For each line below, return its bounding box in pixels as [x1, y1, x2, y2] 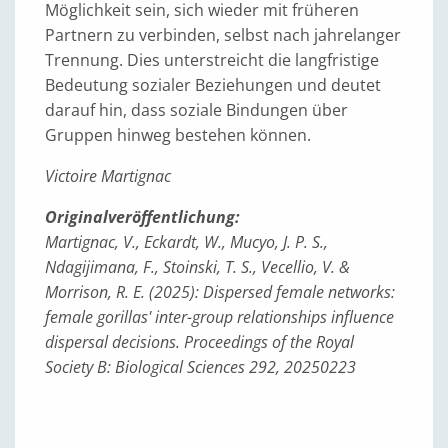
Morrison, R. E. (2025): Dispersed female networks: [45, 281, 395, 303]
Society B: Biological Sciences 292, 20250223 [45, 356, 356, 378]
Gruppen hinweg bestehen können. [45, 124, 311, 146]
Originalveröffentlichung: [45, 206, 240, 228]
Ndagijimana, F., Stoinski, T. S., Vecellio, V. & [45, 256, 350, 278]
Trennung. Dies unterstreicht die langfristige [45, 49, 379, 71]
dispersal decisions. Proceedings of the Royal [45, 331, 354, 353]
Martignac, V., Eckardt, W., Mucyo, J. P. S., [45, 231, 328, 253]
